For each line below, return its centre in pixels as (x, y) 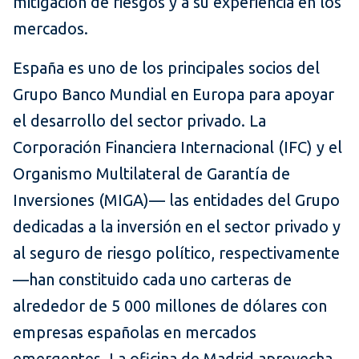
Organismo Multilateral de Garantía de (151, 174)
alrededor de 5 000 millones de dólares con (170, 306)
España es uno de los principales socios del (166, 68)
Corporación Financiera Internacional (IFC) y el (177, 147)
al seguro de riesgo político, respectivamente (176, 253)
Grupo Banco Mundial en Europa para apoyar (173, 95)
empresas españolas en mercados (135, 333)
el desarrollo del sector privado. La (139, 121)
